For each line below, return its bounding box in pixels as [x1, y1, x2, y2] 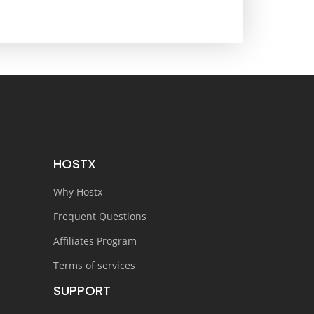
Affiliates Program [53, 234, 137, 247]
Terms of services [53, 259, 135, 272]
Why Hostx [53, 185, 102, 198]
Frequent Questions [53, 210, 146, 223]
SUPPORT [53, 282, 111, 299]
